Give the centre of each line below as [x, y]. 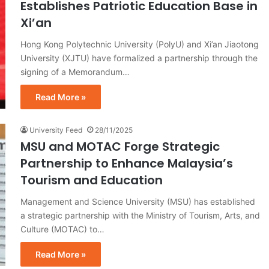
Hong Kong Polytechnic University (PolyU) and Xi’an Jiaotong [140, 44]
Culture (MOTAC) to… [62, 229]
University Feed [56, 130]
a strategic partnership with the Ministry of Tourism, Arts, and [140, 215]
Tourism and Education [92, 180]
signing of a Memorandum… [75, 71]
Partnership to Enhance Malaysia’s [127, 163]
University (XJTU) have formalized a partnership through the [139, 58]
